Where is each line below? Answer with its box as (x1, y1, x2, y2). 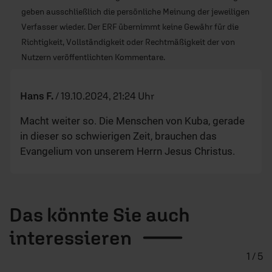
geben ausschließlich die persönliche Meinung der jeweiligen (21, 7, 250, 17)
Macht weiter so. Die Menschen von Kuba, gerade (20, 115, 245, 127)
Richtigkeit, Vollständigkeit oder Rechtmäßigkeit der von (21, 37, 235, 47)
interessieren (9, 226, 132, 250)
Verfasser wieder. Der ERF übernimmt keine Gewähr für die (21, 22, 239, 32)
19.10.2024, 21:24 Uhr (61, 90, 154, 103)
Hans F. (20, 90, 53, 103)
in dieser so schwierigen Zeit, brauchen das (20, 130, 217, 143)
